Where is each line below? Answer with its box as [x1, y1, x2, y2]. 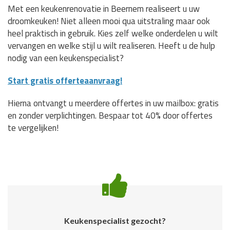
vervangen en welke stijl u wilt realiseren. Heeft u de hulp [8, 39, 215, 53]
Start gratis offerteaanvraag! [8, 74, 122, 88]
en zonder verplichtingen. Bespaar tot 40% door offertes [8, 109, 213, 123]
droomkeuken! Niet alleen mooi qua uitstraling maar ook [8, 14, 210, 28]
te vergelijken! [8, 121, 59, 135]
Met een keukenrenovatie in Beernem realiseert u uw [8, 2, 200, 16]
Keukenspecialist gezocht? [64, 216, 166, 226]
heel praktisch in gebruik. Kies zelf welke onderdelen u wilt [8, 27, 218, 41]
